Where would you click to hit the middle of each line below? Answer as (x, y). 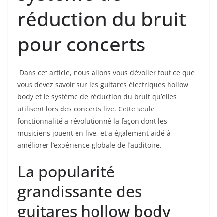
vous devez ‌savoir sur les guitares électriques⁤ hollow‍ (103, 85)
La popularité (66, 171)
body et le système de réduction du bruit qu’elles (97, 97)
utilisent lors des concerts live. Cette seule (86, 109)
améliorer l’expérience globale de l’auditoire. (90, 145)
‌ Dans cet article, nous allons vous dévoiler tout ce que (106, 73)
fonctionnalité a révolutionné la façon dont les (92, 121)
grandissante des (80, 191)
